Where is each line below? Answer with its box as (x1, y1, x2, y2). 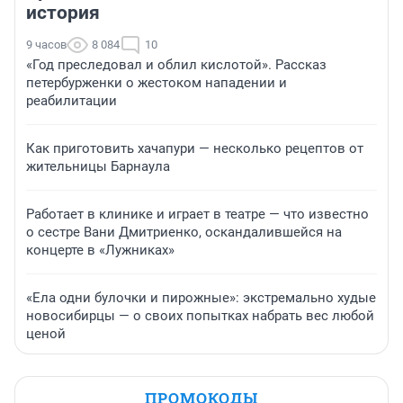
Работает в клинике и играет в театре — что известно (26, 205, 369, 222)
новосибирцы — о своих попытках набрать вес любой (26, 307, 374, 324)
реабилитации (26, 92, 117, 109)
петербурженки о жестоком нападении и (26, 74, 287, 91)
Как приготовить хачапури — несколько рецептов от (26, 139, 363, 157)
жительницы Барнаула (26, 157, 170, 175)
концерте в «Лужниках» (26, 241, 175, 258)
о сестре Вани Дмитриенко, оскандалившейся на (26, 223, 342, 240)
